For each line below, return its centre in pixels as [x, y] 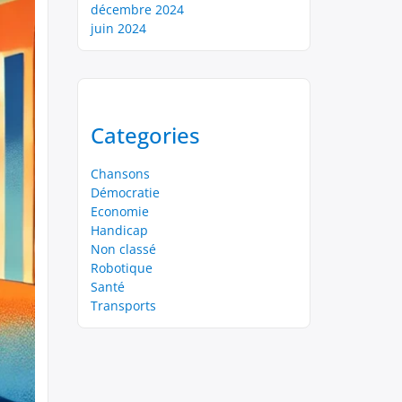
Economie [120, 211]
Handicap [119, 230]
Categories [145, 135]
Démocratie [125, 192]
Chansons [120, 174]
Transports [123, 306]
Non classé [123, 249]
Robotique [122, 268]
